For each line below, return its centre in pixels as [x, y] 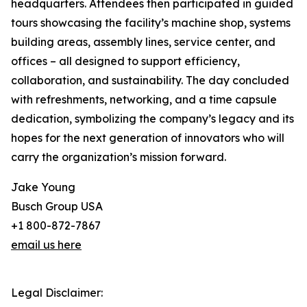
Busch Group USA [57, 207]
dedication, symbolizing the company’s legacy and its [152, 119]
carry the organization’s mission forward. [119, 157]
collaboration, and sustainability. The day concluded [150, 81]
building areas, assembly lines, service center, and [143, 42]
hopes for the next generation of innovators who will [148, 138]
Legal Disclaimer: [57, 293]
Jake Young [43, 187]
